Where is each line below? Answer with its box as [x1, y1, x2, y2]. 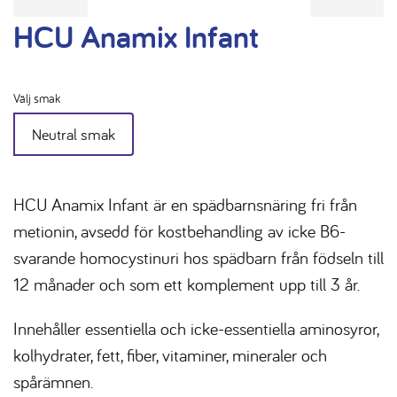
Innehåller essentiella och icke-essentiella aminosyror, [13, 316, 378, 339]
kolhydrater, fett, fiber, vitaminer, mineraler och [13, 343, 327, 366]
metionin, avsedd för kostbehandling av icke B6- [13, 219, 346, 242]
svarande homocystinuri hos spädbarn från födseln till [13, 245, 384, 269]
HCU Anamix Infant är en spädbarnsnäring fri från [13, 192, 357, 215]
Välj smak [13, 90, 60, 106]
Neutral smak [32, 123, 115, 144]
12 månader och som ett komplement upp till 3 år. [13, 272, 360, 295]
